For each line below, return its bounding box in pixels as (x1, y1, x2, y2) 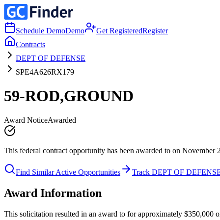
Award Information (4, 186, 102, 199)
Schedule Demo (16, 27, 65, 35)
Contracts (16, 40, 45, 49)
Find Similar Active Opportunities (16, 167, 120, 176)
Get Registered (96, 27, 142, 35)
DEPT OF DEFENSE (16, 54, 85, 62)
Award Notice (4, 115, 48, 124)
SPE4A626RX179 (16, 68, 74, 76)
